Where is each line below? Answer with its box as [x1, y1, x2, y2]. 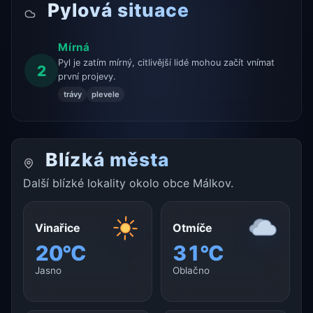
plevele [91, 89, 119, 99]
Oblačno [173, 265, 210, 277]
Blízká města [41, 147, 169, 170]
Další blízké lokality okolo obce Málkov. [23, 175, 233, 190]
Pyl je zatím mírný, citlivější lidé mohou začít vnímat [58, 57, 275, 68]
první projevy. [58, 71, 117, 82]
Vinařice [35, 221, 80, 235]
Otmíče [173, 221, 212, 235]
